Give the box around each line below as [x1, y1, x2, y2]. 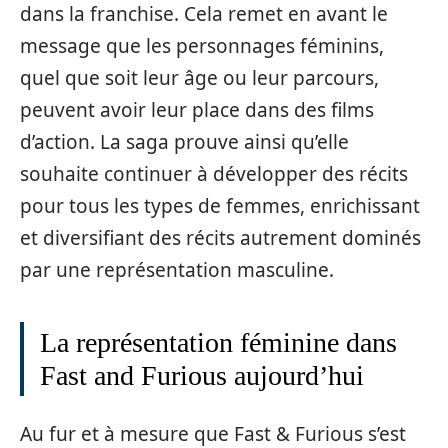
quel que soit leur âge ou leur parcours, [20, 64, 379, 91]
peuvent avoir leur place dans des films [20, 96, 374, 123]
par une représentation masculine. [20, 256, 334, 283]
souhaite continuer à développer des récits [20, 160, 408, 187]
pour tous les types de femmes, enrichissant [20, 192, 420, 219]
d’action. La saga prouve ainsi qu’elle [20, 128, 349, 155]
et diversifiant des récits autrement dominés [20, 224, 421, 251]
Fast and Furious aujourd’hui [40, 359, 364, 391]
